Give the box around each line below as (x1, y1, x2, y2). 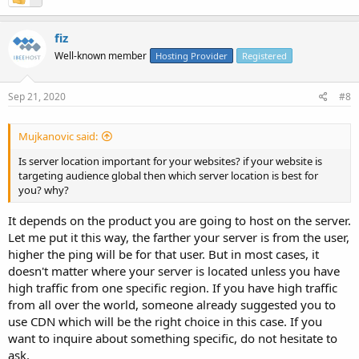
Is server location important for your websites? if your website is (18, 154, 322, 169)
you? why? (18, 183, 69, 198)
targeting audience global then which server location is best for (18, 168, 318, 184)
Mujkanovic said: (18, 129, 98, 144)
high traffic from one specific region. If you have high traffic (8, 279, 337, 296)
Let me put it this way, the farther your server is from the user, (8, 228, 349, 245)
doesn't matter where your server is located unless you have (8, 262, 340, 279)
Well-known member (54, 48, 147, 63)
